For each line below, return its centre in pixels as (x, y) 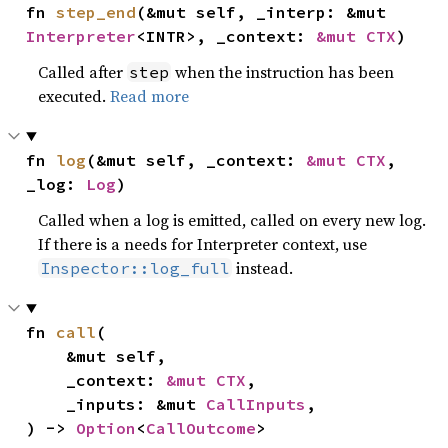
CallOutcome (201, 428)
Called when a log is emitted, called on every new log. (232, 220)
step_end (96, 12)
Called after (83, 72)
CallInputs (256, 404)
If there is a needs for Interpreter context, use (203, 244)
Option (106, 428)
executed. (74, 96)
